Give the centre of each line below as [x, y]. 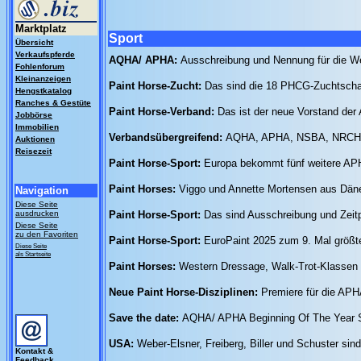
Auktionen [35, 139]
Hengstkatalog [44, 91]
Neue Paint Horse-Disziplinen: [185, 292]
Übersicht [34, 42]
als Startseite [33, 254]
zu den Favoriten [47, 234]
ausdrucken [37, 213]
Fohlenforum [40, 66]
